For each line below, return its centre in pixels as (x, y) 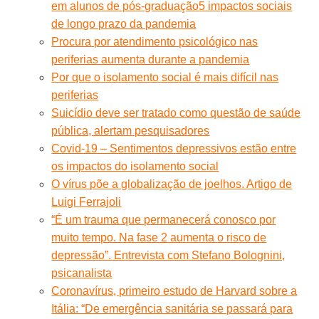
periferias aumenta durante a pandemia (151, 59)
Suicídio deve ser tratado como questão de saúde (176, 113)
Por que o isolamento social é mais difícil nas (165, 77)
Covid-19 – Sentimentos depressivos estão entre (174, 148)
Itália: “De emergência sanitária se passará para (172, 308)
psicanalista (82, 273)
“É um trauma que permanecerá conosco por (164, 219)
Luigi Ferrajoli (87, 202)
